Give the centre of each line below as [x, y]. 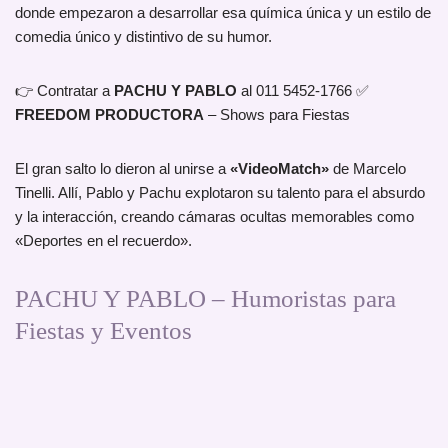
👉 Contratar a [62, 91]
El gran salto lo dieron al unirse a [122, 169]
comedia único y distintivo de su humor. [143, 37]
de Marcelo [367, 169]
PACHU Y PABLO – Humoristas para [205, 299]
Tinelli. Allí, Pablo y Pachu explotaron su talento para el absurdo [220, 193]
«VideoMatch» [279, 169]
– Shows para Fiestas [277, 115]
